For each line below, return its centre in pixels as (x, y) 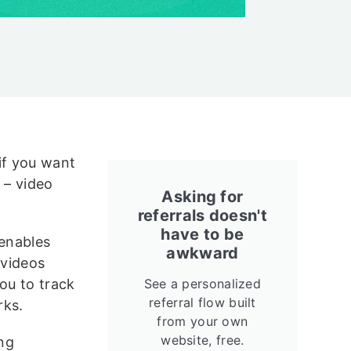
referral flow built (203, 302)
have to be (203, 234)
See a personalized (203, 284)
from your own (203, 321)
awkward (203, 253)
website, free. (203, 340)
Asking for (203, 197)
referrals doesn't (202, 215)
